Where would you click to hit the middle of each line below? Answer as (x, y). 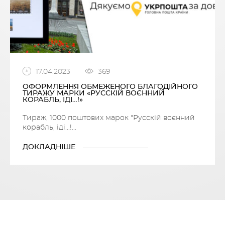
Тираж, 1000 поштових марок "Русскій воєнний (108, 118)
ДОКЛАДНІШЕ (49, 147)
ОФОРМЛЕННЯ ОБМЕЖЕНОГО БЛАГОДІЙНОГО (110, 87)
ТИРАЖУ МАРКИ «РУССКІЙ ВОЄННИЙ (93, 94)
